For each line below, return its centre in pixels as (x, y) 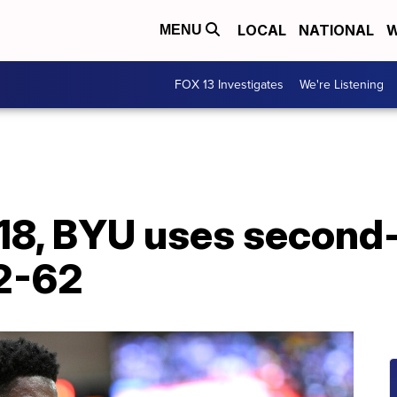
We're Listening (342, 84)
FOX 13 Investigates (229, 84)
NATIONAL (336, 31)
